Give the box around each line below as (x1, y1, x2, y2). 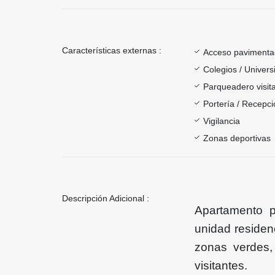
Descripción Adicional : (62, 193, 149, 203)
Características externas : (62, 45, 161, 55)
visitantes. (195, 258, 247, 272)
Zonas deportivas (203, 133, 271, 143)
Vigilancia (203, 115, 240, 126)
